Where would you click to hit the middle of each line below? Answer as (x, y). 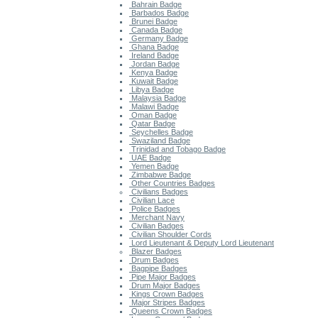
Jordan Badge (154, 64)
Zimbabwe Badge (160, 174)
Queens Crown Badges (171, 311)
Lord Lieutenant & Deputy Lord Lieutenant (202, 242)
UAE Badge (150, 157)
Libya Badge (152, 89)
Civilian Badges (157, 225)
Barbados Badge (159, 12)
